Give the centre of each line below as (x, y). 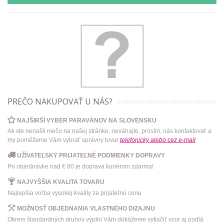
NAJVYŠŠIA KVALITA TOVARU (61, 182)
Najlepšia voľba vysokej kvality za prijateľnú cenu (74, 193)
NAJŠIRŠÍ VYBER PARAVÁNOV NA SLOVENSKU (87, 120)
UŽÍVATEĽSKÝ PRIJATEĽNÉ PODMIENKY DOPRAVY (91, 156)
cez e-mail (181, 140)
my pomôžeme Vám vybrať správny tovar (64, 140)
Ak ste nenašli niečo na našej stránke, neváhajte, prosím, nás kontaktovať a (109, 131)
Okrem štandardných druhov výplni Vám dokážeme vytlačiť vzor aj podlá (105, 219)
